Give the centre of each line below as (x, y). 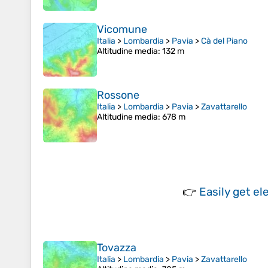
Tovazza (117, 248)
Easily (216, 192)
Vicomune (122, 30)
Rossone (118, 95)
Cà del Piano (224, 41)
